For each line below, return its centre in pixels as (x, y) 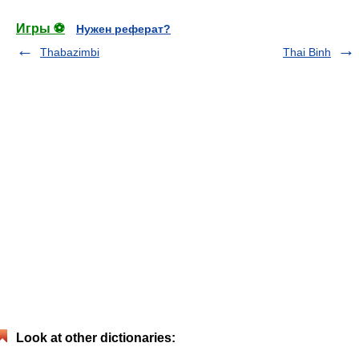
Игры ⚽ (40, 28)
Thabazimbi (70, 52)
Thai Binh (307, 52)
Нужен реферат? (123, 29)
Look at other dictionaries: (96, 338)
